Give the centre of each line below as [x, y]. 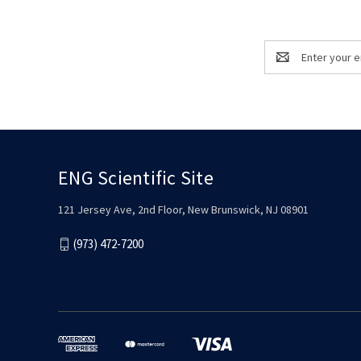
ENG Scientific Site [136, 177]
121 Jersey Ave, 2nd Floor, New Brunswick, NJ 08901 [183, 209]
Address [285, 65]
